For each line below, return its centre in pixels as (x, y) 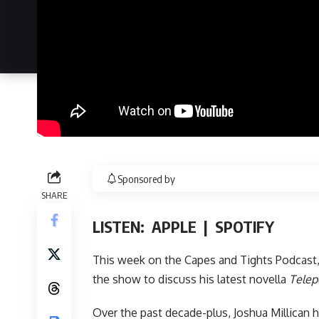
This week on (129, 260)
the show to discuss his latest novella (191, 279)
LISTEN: (122, 226)
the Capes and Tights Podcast (241, 260)
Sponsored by (146, 178)
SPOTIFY (245, 226)
